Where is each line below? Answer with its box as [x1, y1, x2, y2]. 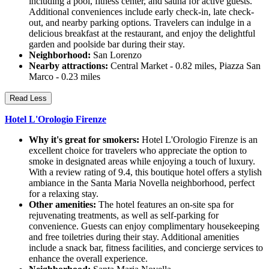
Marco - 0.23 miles [29, 71, 100, 82]
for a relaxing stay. [29, 189, 98, 199]
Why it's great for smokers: [29, 134, 139, 145]
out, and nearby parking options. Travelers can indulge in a [29, 17, 251, 28]
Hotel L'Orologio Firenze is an [139, 134, 258, 145]
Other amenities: [29, 199, 96, 210]
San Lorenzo [91, 50, 142, 61]
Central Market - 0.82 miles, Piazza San [108, 61, 261, 71]
